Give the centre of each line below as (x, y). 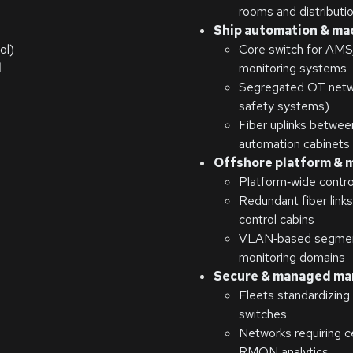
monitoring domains (292, 257)
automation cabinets (294, 144)
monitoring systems (293, 68)
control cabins (277, 219)
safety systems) (284, 106)
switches (263, 314)
